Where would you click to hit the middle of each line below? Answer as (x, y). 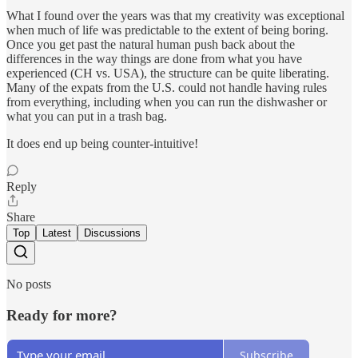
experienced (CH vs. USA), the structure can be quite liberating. (168, 73)
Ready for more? (62, 315)
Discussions (112, 233)
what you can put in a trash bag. (87, 116)
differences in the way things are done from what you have (154, 58)
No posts (29, 284)
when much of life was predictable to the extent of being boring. (167, 30)
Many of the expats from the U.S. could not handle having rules (167, 87)
